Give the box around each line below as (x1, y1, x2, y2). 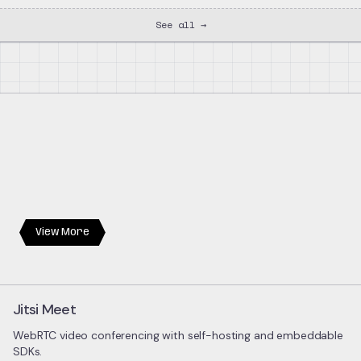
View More (35, 227, 89, 238)
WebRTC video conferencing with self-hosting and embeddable (13, 328, 343, 342)
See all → (155, 18, 206, 31)
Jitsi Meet (13, 300, 76, 319)
